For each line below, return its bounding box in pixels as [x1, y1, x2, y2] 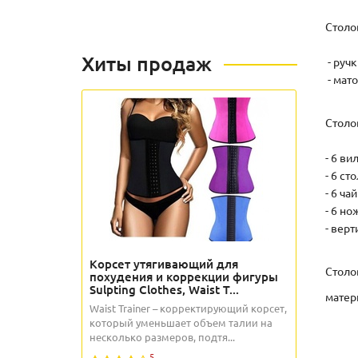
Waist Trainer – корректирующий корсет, [89, 301, 287, 315]
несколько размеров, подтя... [89, 330, 235, 344]
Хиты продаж [82, 50, 212, 76]
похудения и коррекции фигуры [89, 268, 278, 284]
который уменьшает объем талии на [89, 316, 272, 329]
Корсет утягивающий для [89, 256, 238, 272]
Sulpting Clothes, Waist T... [89, 281, 239, 297]
